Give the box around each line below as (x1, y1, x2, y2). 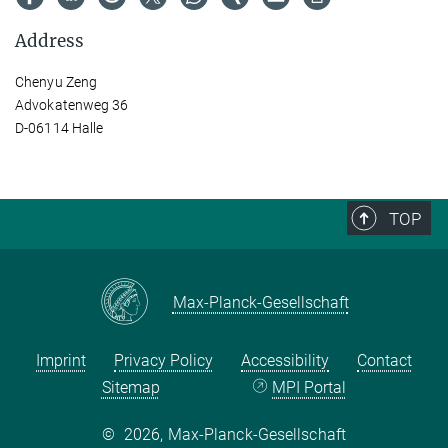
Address (15, 29, 84, 52)
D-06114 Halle (15, 119, 104, 136)
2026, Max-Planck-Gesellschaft (124, 424, 346, 444)
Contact (357, 350, 412, 370)
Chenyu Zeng (15, 73, 98, 90)
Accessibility (241, 350, 329, 370)
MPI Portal (272, 377, 347, 397)
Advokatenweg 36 (15, 96, 129, 113)
